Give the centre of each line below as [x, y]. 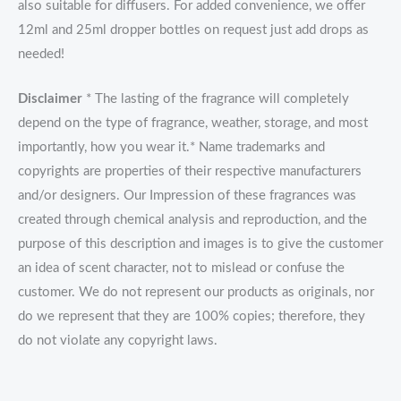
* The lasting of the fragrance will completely [216, 99]
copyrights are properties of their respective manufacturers [190, 172]
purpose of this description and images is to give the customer [200, 244]
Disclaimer [50, 99]
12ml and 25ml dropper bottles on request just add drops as [193, 30]
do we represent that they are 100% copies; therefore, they [192, 317]
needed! [41, 54]
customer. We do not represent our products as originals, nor [196, 293]
